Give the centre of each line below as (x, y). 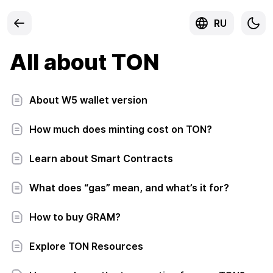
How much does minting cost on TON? (121, 129)
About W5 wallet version (88, 100)
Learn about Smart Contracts (101, 158)
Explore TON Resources (86, 246)
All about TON (84, 62)
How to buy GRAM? (75, 217)
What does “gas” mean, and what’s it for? (129, 188)
